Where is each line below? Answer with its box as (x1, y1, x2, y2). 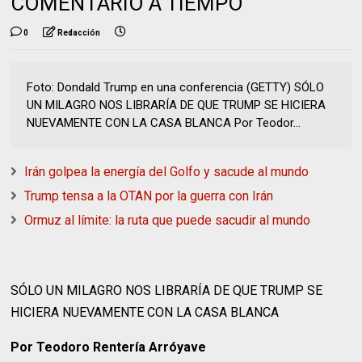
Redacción (57, 27, 101, 37)
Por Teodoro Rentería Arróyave (11, 339, 207, 355)
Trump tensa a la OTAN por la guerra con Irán (24, 187, 274, 204)
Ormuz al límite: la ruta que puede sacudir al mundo (24, 212, 311, 228)
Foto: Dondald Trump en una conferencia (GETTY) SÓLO (27, 79, 325, 95)
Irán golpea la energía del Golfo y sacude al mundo (24, 163, 309, 179)
